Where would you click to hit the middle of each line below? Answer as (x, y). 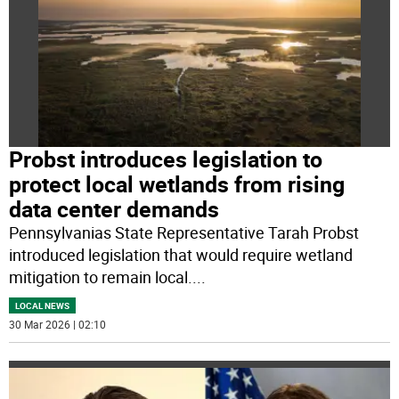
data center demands (114, 209)
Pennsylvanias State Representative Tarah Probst (184, 233)
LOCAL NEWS (43, 306)
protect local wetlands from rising (177, 184)
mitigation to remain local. (101, 277)
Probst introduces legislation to (166, 159)
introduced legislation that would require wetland (181, 255)
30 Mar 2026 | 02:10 (58, 325)
